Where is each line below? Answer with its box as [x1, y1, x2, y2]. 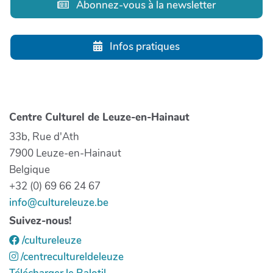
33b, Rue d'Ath [9, 129, 79, 144]
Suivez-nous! [9, 214, 71, 228]
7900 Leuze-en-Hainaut [9, 146, 121, 160]
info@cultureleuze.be [9, 195, 108, 210]
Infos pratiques [107, 40, 180, 54]
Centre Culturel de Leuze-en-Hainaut [9, 110, 190, 124]
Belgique [9, 162, 50, 177]
